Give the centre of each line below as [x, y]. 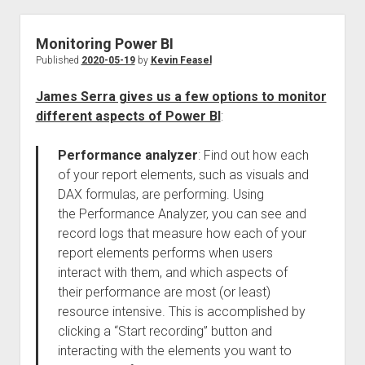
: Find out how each [253, 155]
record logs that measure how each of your [182, 233]
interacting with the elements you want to [174, 351]
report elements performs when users [165, 253]
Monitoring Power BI [104, 44]
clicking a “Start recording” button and [165, 331]
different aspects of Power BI [128, 116]
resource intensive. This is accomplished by [181, 312]
